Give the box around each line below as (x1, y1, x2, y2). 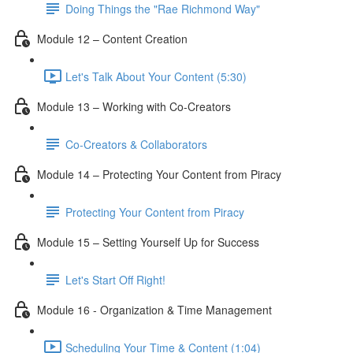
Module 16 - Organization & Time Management (37, 301, 272, 318)
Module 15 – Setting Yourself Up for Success (37, 233, 259, 250)
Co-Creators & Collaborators (65, 136, 207, 152)
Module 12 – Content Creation (37, 30, 188, 46)
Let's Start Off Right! (65, 271, 165, 288)
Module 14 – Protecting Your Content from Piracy (37, 165, 281, 182)
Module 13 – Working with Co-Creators (37, 98, 231, 114)
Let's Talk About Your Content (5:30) (65, 68, 247, 84)
